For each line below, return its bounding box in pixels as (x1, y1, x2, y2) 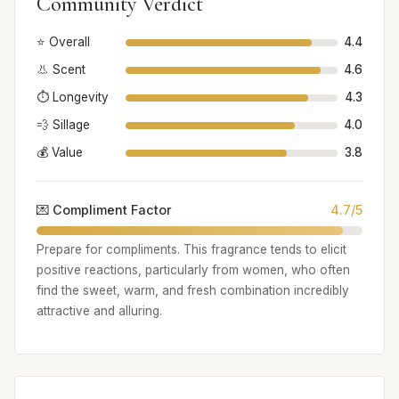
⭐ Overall (37, 35, 90, 50)
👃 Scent (37, 62, 85, 77)
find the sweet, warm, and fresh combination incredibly (37, 283, 349, 298)
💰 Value (37, 145, 83, 160)
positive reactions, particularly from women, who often (37, 263, 350, 278)
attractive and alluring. (37, 304, 162, 319)
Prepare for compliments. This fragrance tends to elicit (37, 242, 346, 257)
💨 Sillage (37, 118, 90, 133)
